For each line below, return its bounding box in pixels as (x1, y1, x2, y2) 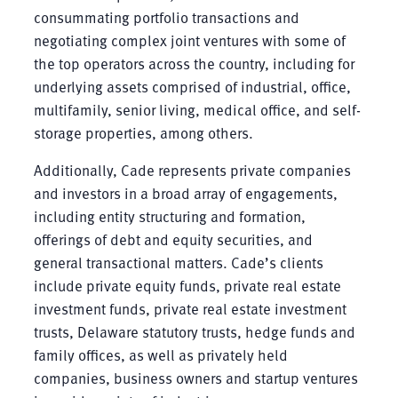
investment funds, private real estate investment (33, 298, 346, 321)
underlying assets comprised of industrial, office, (33, 76, 351, 99)
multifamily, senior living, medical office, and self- (33, 99, 361, 122)
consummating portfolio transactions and (33, 6, 299, 29)
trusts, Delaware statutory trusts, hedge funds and (33, 321, 355, 344)
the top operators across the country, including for (33, 52, 354, 76)
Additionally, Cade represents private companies (33, 159, 351, 182)
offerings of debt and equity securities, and (33, 228, 313, 251)
